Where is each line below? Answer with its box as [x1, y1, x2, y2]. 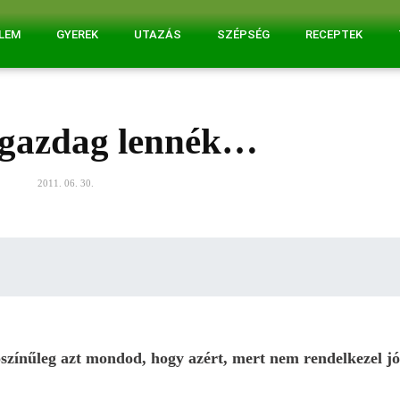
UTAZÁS [133, 28, 181, 42]
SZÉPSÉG [216, 28, 270, 42]
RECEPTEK [304, 28, 362, 42]
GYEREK [55, 28, 98, 42]
